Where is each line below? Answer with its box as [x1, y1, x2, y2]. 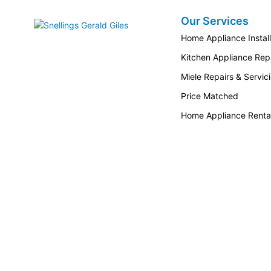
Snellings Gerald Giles [128, 18, 213, 28]
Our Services [180, 15, 249, 27]
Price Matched [180, 91, 238, 101]
